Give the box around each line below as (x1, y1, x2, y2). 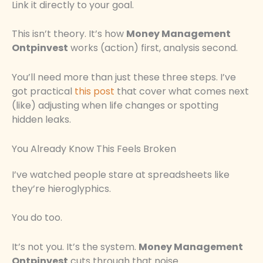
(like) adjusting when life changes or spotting (12, 98, 218, 112)
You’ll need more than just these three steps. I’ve (12, 70, 236, 84)
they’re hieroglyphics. (12, 181, 111, 195)
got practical (12, 84, 75, 98)
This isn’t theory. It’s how (12, 27, 126, 41)
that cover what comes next (114, 84, 249, 98)
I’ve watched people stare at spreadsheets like (12, 167, 230, 181)
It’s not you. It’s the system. (12, 240, 139, 254)
